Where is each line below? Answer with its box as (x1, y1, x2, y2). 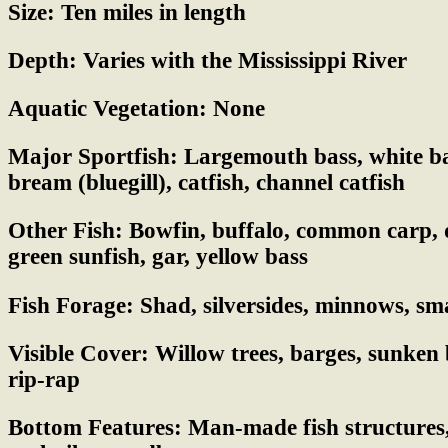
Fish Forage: (8, 292, 134, 318)
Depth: (8, 47, 77, 73)
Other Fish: (8, 218, 123, 244)
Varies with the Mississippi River (77, 47, 407, 73)
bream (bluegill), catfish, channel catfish (8, 170, 405, 196)
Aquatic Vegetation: (8, 96, 207, 122)
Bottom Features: (8, 414, 182, 440)
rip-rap (8, 366, 80, 392)
